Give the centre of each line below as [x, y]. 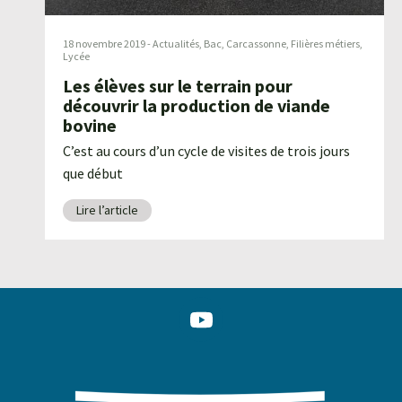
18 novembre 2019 [104, 44]
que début [93, 174]
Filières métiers [325, 44]
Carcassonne [256, 44]
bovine [90, 126]
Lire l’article [107, 210]
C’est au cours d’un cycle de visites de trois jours [206, 151]
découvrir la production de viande [197, 106]
